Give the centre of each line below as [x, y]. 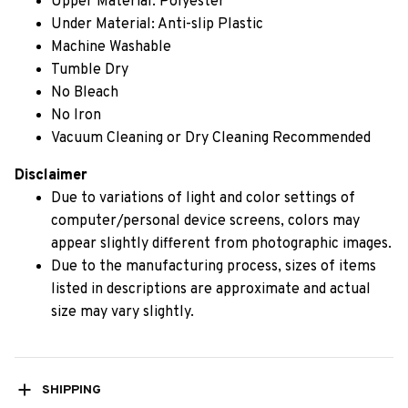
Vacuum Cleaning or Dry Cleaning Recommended [211, 139]
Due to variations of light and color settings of [203, 199]
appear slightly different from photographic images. [221, 245]
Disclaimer [51, 176]
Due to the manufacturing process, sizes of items [214, 267]
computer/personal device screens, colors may [205, 222]
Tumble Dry [90, 71]
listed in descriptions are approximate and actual [211, 290]
